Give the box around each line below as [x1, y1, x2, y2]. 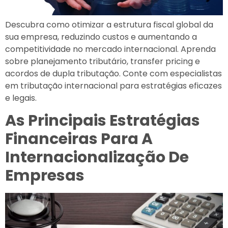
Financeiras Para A [5, 128, 153, 150]
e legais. [5, 92, 37, 104]
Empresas [5, 165, 88, 187]
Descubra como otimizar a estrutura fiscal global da [5, 18, 213, 31]
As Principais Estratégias [5, 110, 200, 132]
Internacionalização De [5, 147, 189, 168]
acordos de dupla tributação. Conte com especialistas [5, 67, 222, 79]
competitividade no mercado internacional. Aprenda [5, 43, 216, 55]
